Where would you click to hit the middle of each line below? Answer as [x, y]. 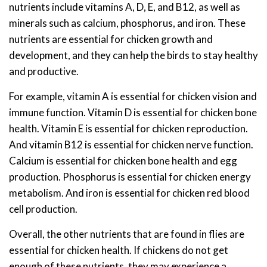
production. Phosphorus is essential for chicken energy [130, 177]
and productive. [44, 72]
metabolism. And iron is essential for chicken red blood [129, 193]
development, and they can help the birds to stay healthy [133, 55]
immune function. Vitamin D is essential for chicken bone [133, 113]
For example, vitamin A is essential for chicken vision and [133, 97]
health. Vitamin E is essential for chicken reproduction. [128, 129]
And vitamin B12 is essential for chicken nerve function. [131, 145]
